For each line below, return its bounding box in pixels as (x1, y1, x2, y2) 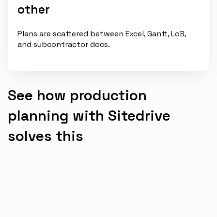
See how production (8, 85, 147, 105)
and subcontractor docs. (17, 39, 110, 50)
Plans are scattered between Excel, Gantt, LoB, (17, 29, 186, 39)
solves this (8, 126, 83, 145)
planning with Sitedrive (8, 106, 170, 125)
